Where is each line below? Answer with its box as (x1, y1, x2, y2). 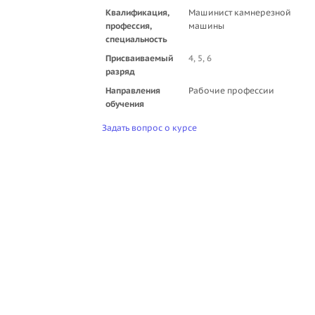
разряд (105, 66, 135, 77)
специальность (105, 34, 167, 44)
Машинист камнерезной (188, 7, 291, 18)
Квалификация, (105, 7, 169, 18)
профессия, (105, 20, 152, 31)
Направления (105, 85, 160, 96)
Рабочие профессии (188, 85, 274, 96)
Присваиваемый (105, 53, 173, 63)
